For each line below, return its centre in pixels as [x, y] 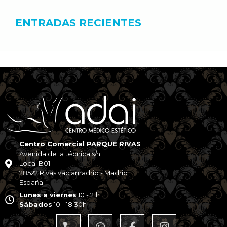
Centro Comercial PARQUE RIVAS [80, 144]
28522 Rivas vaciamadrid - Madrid [73, 173]
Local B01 [34, 163]
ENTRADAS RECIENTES [78, 23]
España [31, 182]
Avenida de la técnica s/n [60, 154]
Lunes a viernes [48, 195]
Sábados [35, 204]
